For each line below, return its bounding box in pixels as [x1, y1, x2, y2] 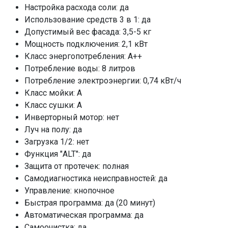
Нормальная [4, 130, 51, 140]
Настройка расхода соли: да [24, 3, 129, 12]
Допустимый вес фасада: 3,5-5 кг [24, 27, 151, 37]
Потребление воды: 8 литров [24, 64, 135, 73]
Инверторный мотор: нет [24, 112, 119, 122]
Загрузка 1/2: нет [24, 137, 89, 147]
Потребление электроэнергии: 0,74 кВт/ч [24, 76, 181, 85]
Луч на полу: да [24, 125, 82, 134]
